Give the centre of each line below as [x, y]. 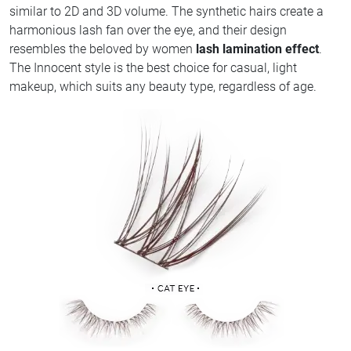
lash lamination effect [257, 49]
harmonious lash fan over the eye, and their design [148, 30]
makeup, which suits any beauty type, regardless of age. [163, 86]
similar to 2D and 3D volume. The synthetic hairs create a [166, 11]
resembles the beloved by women [103, 49]
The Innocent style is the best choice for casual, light [153, 67]
